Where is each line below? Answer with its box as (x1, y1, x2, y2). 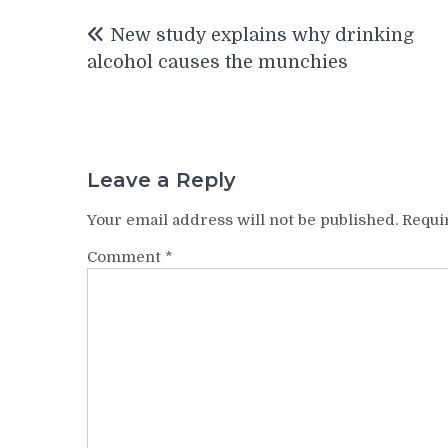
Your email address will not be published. (87, 210, 398, 229)
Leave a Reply (87, 167, 236, 192)
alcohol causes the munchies (87, 52, 348, 72)
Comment (87, 247, 165, 266)
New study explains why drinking (110, 25, 414, 45)
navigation (86, 35, 224, 64)
